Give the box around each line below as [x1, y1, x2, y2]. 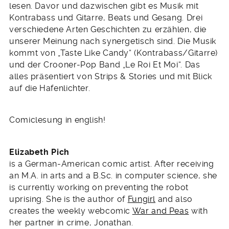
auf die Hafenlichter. [9, 83, 90, 93]
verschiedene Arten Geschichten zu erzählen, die [9, 24, 207, 34]
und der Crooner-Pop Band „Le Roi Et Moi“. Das [9, 59, 200, 70]
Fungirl [127, 194, 156, 204]
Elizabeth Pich [9, 147, 70, 157]
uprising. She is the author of [9, 194, 128, 204]
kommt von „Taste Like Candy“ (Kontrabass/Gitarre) [9, 48, 218, 58]
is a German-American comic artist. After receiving [9, 158, 214, 169]
